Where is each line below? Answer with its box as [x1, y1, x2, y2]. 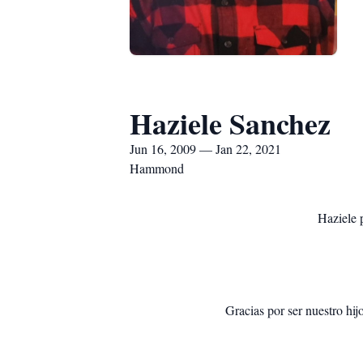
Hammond [130, 160, 184, 177]
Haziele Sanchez [130, 102, 331, 144]
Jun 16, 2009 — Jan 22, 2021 [130, 140, 281, 157]
